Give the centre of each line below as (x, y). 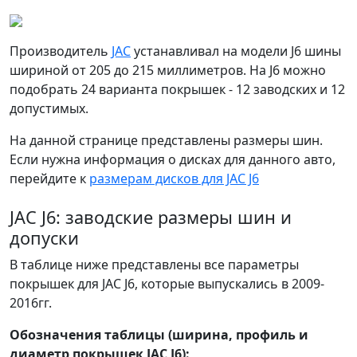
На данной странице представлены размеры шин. (166, 140)
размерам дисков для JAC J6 (174, 178)
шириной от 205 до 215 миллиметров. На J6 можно (168, 70)
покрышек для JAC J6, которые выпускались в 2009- (167, 284)
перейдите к (49, 178)
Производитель (61, 51)
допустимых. (49, 108)
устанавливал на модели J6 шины (236, 51)
